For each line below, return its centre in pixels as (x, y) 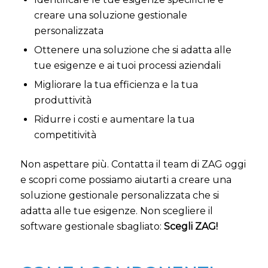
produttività (63, 100)
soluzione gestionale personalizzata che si (119, 196)
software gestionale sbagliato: (92, 227)
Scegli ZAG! (191, 227)
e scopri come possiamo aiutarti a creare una (126, 180)
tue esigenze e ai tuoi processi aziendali (127, 66)
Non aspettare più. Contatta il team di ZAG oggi (133, 165)
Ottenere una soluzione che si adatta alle (133, 50)
